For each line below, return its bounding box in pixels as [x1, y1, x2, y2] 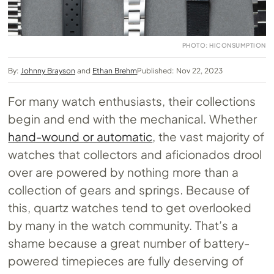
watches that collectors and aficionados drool [8, 146, 262, 161]
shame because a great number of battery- [8, 235, 250, 250]
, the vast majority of [152, 128, 264, 144]
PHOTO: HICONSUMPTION [182, 41, 266, 49]
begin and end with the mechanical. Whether [8, 111, 257, 126]
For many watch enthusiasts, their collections [8, 93, 256, 108]
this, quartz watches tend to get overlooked [8, 199, 251, 215]
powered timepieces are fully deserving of [8, 253, 243, 268]
